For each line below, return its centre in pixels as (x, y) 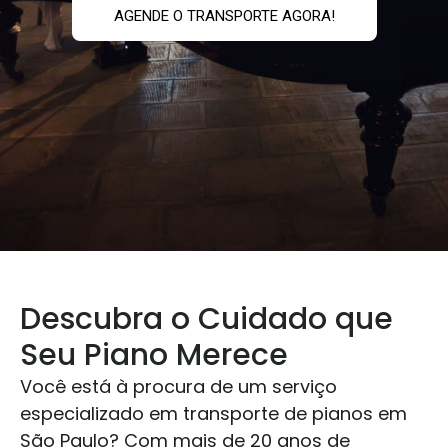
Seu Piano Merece (154, 355)
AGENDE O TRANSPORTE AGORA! (224, 16)
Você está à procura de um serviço (178, 387)
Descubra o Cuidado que (206, 319)
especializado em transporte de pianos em (213, 414)
